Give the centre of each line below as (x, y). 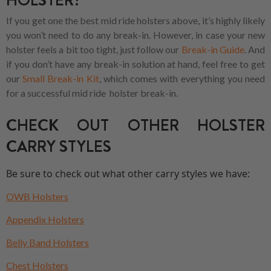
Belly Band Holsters (47, 243)
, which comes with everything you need (182, 79)
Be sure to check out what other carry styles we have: (128, 174)
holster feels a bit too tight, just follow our (93, 50)
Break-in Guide (212, 50)
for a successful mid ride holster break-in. (92, 93)
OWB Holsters (37, 197)
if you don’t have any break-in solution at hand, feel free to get (135, 64)
